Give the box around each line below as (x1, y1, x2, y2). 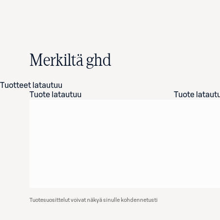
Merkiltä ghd (29, 53, 111, 69)
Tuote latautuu (29, 91, 82, 99)
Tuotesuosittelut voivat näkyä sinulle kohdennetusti (29, 197, 158, 203)
